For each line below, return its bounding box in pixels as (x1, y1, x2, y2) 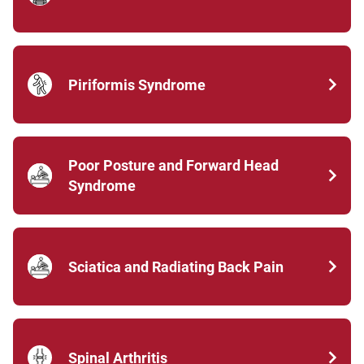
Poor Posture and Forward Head (68, 157, 279, 174)
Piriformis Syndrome (68, 76, 206, 93)
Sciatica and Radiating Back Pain (68, 258, 284, 275)
